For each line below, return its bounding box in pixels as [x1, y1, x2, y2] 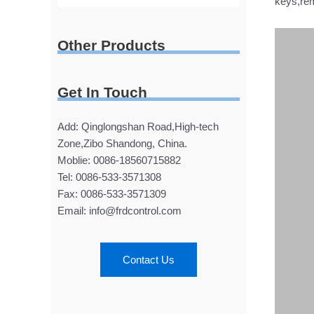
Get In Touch [57, 83, 147, 100]
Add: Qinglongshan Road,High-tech [57, 120, 219, 132]
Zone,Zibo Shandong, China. [57, 137, 187, 149]
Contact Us [123, 254, 175, 266]
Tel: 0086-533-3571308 [57, 170, 161, 183]
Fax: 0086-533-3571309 [57, 187, 166, 200]
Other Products [57, 36, 165, 53]
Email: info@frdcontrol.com [57, 204, 182, 217]
